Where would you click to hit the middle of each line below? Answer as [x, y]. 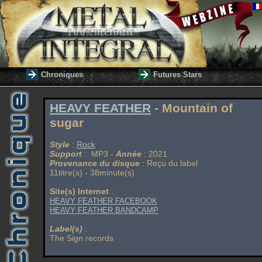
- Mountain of [192, 108]
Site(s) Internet [79, 191]
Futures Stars [177, 75]
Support [66, 154]
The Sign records [82, 238]
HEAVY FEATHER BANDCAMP [104, 210]
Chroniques [62, 75]
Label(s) [66, 229]
